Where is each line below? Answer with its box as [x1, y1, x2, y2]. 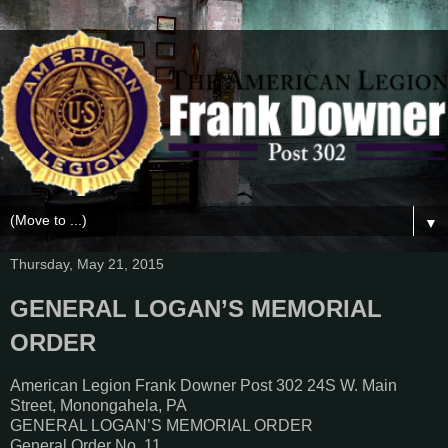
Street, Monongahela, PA [10, 396, 187, 414]
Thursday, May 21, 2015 [10, 255, 164, 272]
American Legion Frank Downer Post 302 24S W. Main [10, 376, 397, 394]
